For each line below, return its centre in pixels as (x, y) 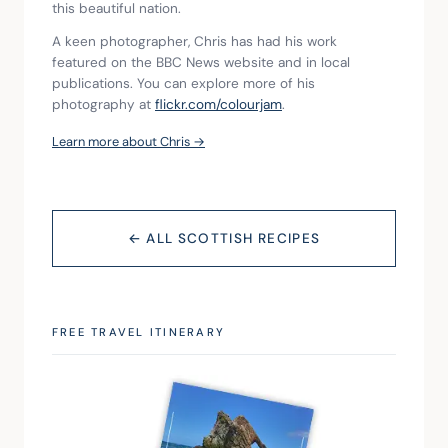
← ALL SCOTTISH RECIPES (224, 239)
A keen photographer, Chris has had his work (196, 42)
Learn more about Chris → (128, 142)
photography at (103, 105)
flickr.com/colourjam (218, 105)
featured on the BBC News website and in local (203, 63)
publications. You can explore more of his (185, 84)
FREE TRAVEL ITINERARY (139, 332)
